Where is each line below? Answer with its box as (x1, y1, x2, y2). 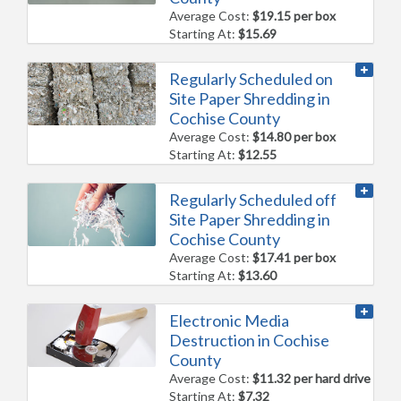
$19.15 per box (252, 8, 337, 24)
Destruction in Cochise (169, 330, 330, 351)
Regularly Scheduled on (169, 69, 334, 90)
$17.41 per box (252, 250, 337, 266)
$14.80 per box (252, 129, 337, 145)
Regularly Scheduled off (169, 190, 337, 210)
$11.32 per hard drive (252, 371, 371, 387)
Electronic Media (169, 311, 290, 331)
